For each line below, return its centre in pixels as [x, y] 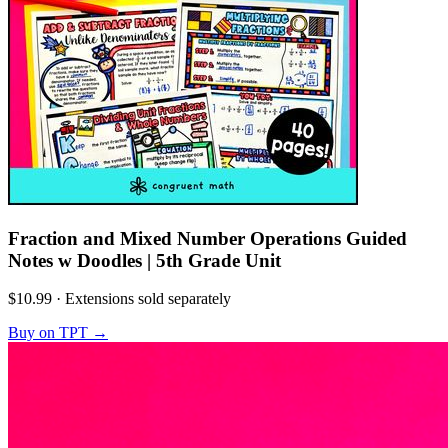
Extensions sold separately [148, 299]
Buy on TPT [48, 333]
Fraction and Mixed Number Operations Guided [207, 238]
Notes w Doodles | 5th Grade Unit [144, 260]
